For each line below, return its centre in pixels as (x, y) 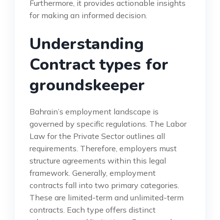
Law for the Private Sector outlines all (97, 136)
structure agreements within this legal (98, 160)
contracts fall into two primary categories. (104, 185)
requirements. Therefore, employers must (103, 148)
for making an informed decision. (88, 15)
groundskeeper (87, 85)
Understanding (87, 44)
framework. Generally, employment (93, 173)
